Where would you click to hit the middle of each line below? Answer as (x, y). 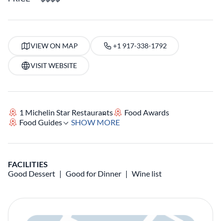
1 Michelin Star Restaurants (66, 112)
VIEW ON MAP (54, 46)
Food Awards (147, 112)
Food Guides (41, 122)
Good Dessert (32, 173)
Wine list (147, 173)
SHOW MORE (96, 122)
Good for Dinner (93, 173)
